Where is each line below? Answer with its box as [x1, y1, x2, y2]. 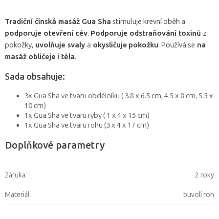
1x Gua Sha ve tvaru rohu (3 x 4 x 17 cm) [24, 121, 149, 130]
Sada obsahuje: [5, 71, 65, 83]
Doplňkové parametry [5, 139, 105, 152]
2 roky [195, 171, 214, 180]
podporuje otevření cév [5, 29, 88, 38]
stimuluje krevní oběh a [111, 17, 185, 26]
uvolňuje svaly [33, 41, 87, 50]
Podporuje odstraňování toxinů [90, 29, 203, 38]
